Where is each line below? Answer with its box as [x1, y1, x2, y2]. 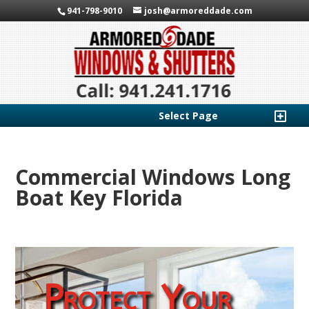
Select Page [158, 109, 218, 122]
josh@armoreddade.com [143, 5, 252, 17]
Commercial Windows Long [15, 163, 291, 191]
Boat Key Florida [15, 183, 183, 212]
